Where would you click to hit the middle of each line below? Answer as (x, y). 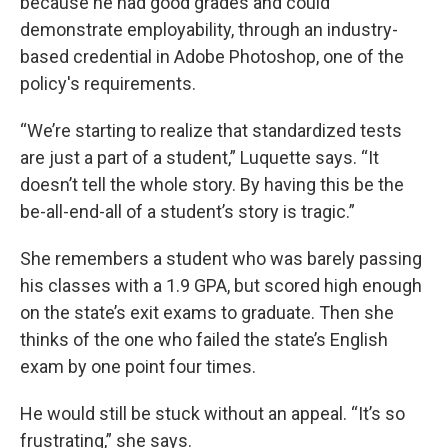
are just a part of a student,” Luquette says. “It (199, 158)
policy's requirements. (108, 84)
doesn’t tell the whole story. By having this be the (212, 185)
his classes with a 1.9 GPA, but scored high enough (221, 286)
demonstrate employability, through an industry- (209, 30)
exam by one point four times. (138, 367)
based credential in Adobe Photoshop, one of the (212, 57)
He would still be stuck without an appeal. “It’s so (212, 414)
